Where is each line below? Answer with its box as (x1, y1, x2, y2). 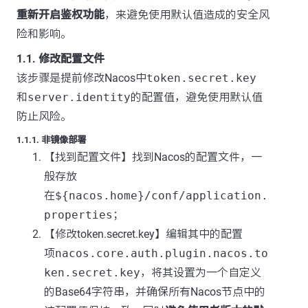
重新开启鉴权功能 (16, 8, 104, 21)
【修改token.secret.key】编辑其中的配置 (44, 228, 243, 241)
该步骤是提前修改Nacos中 (16, 71, 146, 85)
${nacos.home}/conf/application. (55, 189, 268, 202)
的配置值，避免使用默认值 (131, 91, 263, 104)
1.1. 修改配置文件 (16, 52, 104, 65)
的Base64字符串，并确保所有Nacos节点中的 (44, 285, 265, 298)
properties (44, 208, 113, 221)
